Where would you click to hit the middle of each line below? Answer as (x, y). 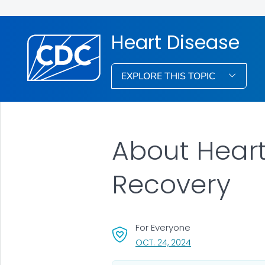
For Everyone (163, 227)
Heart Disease (176, 42)
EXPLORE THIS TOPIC (170, 76)
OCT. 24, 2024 (163, 242)
